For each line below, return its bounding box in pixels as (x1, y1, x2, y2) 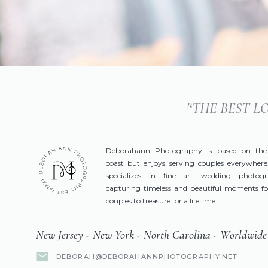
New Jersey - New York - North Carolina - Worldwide (36, 228, 267, 242)
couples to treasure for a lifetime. (106, 196, 217, 205)
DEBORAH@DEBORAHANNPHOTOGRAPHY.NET (56, 252, 238, 261)
